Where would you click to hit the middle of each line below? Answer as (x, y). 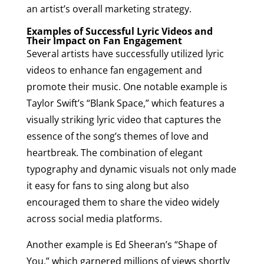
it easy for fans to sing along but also (108, 185)
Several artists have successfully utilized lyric (125, 53)
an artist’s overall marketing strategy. (109, 9)
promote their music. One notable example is (127, 86)
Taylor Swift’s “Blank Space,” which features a (125, 103)
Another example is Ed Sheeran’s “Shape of (121, 244)
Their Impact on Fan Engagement (104, 40)
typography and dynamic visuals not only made (131, 169)
